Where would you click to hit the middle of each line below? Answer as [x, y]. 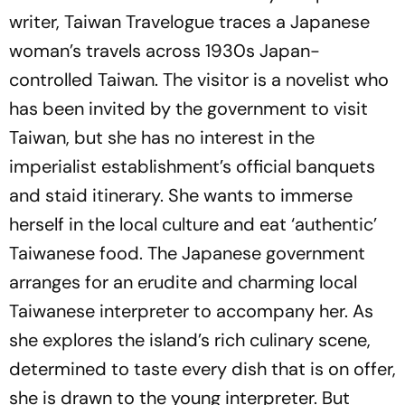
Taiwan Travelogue [139, 22]
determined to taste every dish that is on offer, [202, 369]
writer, [37, 22]
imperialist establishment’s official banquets [192, 167]
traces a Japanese [292, 22]
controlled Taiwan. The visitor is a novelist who [199, 80]
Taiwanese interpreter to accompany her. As [191, 311]
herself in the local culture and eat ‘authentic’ [193, 225]
